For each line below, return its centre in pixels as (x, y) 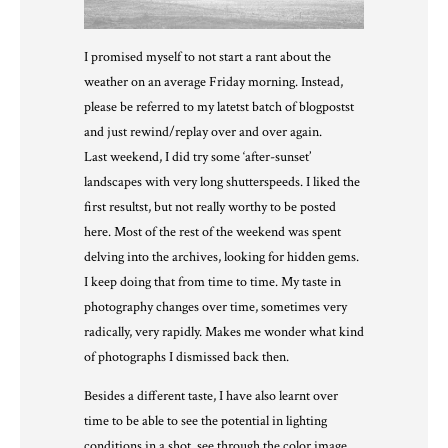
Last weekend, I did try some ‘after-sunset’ (197, 157)
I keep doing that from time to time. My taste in (212, 282)
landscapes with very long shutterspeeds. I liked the (222, 182)
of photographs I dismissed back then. (186, 357)
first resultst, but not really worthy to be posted (210, 207)
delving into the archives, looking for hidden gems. (221, 257)
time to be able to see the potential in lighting (205, 421)
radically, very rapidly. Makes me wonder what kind (224, 332)
